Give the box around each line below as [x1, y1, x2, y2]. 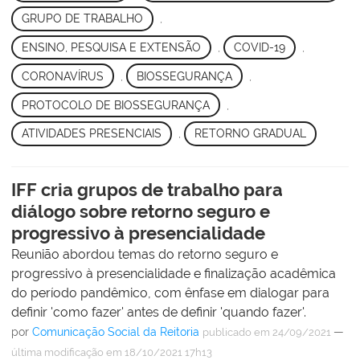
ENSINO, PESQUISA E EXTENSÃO [21, 41, 201, 55]
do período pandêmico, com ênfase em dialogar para [11, 284, 329, 301]
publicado [202, 325, 252, 338]
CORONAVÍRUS [21, 69, 104, 83]
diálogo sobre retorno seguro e [11, 200, 270, 222]
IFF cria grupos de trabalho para [11, 178, 283, 200]
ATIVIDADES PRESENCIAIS [21, 127, 162, 141]
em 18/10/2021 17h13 [104, 346, 212, 358]
